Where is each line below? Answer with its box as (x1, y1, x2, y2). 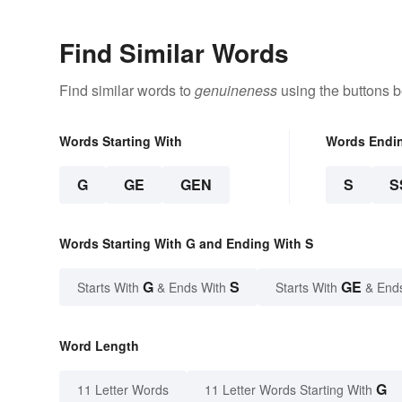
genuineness (195, 80, 277, 101)
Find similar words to (59, 80, 195, 101)
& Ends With (153, 278, 230, 297)
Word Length (59, 336, 139, 355)
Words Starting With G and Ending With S (59, 234, 313, 253)
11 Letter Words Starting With (205, 380, 372, 399)
